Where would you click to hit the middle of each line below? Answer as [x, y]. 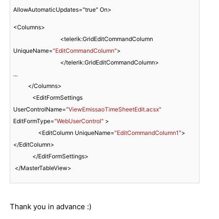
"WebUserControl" [79, 121]
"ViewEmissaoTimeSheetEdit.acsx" [114, 109]
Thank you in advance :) [51, 206]
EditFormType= [34, 121]
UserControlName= [40, 109]
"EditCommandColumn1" [148, 132]
